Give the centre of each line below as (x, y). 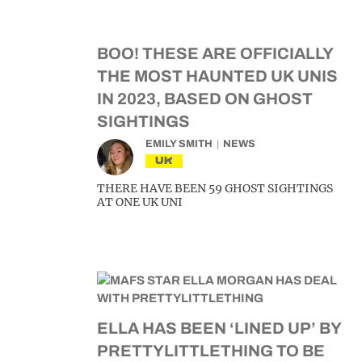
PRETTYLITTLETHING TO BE (211, 351)
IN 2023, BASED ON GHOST (205, 99)
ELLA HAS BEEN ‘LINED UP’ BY (219, 328)
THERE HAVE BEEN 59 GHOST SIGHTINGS (215, 188)
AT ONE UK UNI (140, 202)
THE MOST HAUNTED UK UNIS (217, 76)
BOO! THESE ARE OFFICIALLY (215, 53)
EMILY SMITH (179, 144)
